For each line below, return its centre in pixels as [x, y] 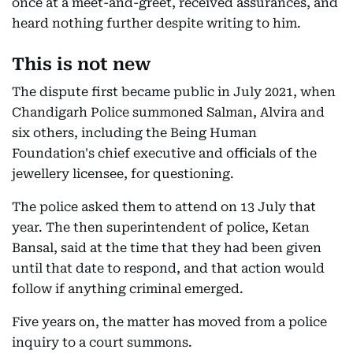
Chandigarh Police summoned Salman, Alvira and [168, 113]
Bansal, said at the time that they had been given [167, 248]
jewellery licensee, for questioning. [123, 174]
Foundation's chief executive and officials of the [164, 154]
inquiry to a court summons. [102, 343]
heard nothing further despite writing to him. [156, 24]
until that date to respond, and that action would [168, 269]
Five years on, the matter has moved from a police [169, 322]
